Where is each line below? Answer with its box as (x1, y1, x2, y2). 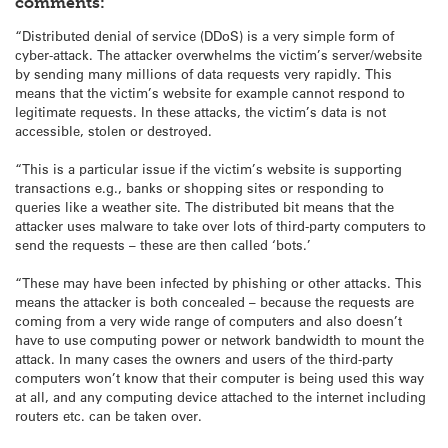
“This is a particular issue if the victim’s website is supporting (15, 159, 402, 177)
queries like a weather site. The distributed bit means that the (15, 197, 394, 215)
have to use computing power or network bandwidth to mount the (15, 330, 424, 348)
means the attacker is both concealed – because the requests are (15, 292, 414, 310)
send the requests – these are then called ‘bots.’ (15, 235, 311, 253)
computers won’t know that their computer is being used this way (15, 368, 424, 386)
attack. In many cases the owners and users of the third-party (15, 349, 393, 367)
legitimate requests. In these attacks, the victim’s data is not (15, 102, 386, 120)
